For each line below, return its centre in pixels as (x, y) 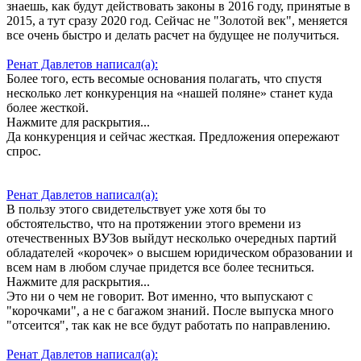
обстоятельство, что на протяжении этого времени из (154, 224)
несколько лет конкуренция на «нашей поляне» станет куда (170, 93)
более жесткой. (48, 108)
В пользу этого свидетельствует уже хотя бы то (136, 210)
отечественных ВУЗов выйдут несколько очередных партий (172, 239)
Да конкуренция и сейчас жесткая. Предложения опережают (173, 137)
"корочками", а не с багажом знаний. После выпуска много (170, 311)
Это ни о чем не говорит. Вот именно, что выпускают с (160, 297)
